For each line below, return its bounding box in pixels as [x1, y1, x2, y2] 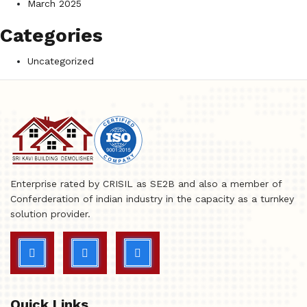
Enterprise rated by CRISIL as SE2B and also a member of [10, 177, 282, 189]
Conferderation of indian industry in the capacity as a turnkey [10, 193, 294, 204]
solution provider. [10, 208, 90, 219]
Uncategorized [27, 55, 94, 66]
